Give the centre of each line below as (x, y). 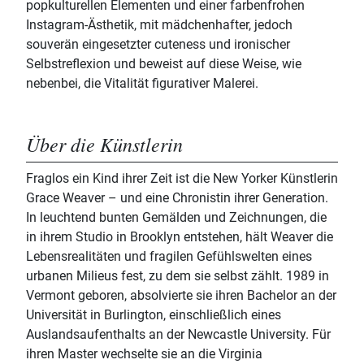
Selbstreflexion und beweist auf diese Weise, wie (164, 64)
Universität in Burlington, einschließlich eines (154, 315)
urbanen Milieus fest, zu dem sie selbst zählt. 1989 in (178, 276)
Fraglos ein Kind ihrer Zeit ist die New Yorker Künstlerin (182, 179)
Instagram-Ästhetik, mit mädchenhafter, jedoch (159, 25)
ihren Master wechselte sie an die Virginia (144, 354)
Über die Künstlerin (104, 144)
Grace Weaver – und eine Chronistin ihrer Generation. (177, 198)
